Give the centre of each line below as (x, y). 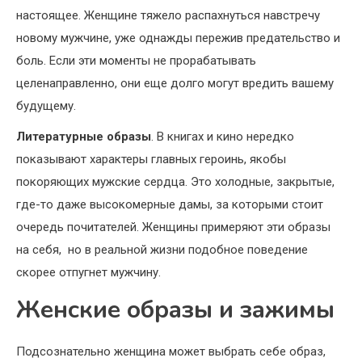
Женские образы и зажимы (175, 310)
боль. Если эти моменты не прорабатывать (136, 61)
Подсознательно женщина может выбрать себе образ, (171, 352)
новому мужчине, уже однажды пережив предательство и (178, 38)
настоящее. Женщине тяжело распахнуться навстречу (168, 16)
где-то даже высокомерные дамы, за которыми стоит (170, 205)
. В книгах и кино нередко (223, 137)
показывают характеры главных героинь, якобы (151, 160)
